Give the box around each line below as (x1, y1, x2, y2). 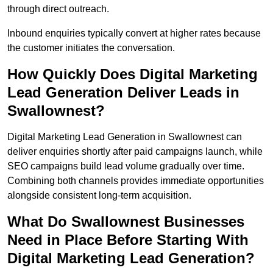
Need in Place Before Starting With (7, 232, 249, 249)
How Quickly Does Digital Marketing (7, 66, 258, 83)
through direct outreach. (7, 4, 109, 15)
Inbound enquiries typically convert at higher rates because (7, 28, 261, 39)
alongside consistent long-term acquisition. (7, 190, 191, 201)
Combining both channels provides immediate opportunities (7, 175, 264, 186)
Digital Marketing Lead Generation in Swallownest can (7, 132, 242, 143)
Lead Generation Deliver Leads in (7, 84, 239, 101)
